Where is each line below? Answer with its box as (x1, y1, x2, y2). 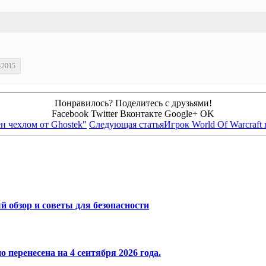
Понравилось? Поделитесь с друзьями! (54, 97, 212, 108)
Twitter (91, 108, 118, 119)
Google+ (164, 108, 198, 119)
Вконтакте (120, 108, 162, 119)
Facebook (52, 108, 88, 119)
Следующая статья (89, 119, 164, 129)
